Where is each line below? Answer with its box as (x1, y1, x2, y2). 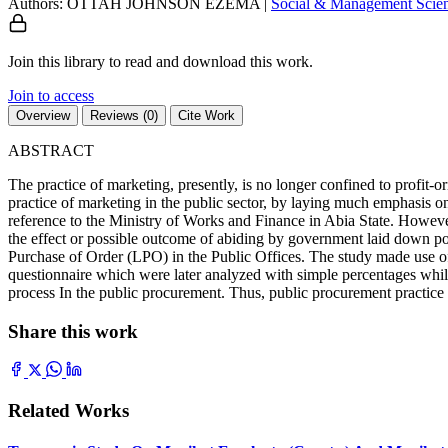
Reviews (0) (90, 107, 158, 123)
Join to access (8, 86, 94, 104)
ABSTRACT (8, 141, 94, 159)
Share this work (8, 320, 138, 342)
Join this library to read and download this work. (8, 52, 313, 70)
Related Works (8, 400, 129, 422)
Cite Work (178, 107, 235, 123)
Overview (16, 107, 70, 123)
